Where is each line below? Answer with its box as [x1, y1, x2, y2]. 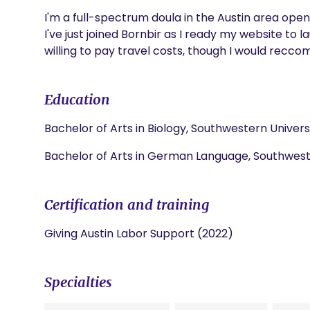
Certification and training [44, 196, 210, 213]
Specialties [44, 273, 112, 291]
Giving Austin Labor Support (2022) [44, 226, 233, 241]
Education [44, 91, 110, 108]
